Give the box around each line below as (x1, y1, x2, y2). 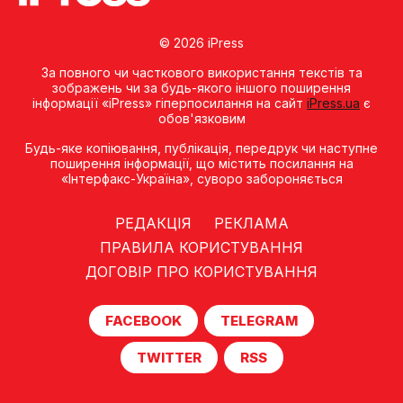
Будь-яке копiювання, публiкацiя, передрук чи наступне (25, 140, 378, 157)
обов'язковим (157, 111, 246, 127)
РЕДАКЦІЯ (114, 214, 192, 233)
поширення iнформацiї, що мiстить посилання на (49, 156, 354, 172)
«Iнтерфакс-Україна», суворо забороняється (60, 171, 343, 187)
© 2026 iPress (159, 35, 244, 51)
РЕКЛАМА (213, 214, 289, 233)
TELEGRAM (220, 312, 298, 330)
